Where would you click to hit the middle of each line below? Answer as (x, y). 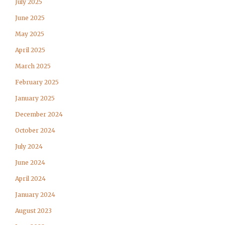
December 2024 (39, 114)
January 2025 (35, 98)
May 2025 (30, 34)
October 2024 (35, 130)
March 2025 (33, 66)
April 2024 (30, 179)
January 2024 (35, 195)
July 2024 (29, 146)
